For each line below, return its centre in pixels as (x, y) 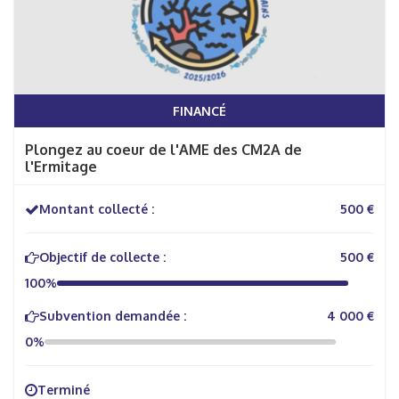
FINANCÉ (199, 111)
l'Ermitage (61, 167)
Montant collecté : (97, 209)
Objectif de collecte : (102, 257)
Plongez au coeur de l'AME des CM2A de (163, 150)
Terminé (64, 390)
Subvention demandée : (113, 316)
